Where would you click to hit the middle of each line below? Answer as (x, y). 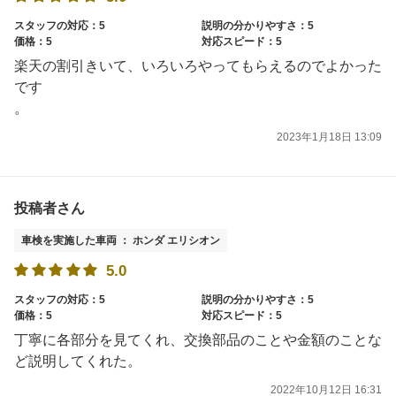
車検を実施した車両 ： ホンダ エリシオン (121, 241)
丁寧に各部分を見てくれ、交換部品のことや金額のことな (198, 339)
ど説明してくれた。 (78, 361)
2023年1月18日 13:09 (329, 137)
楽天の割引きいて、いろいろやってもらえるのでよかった (198, 65)
